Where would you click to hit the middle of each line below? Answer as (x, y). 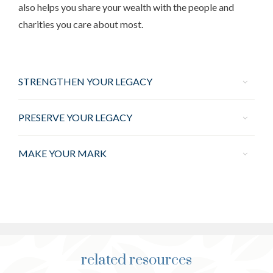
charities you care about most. (81, 24)
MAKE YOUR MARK (62, 153)
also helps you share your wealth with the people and (126, 7)
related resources (136, 260)
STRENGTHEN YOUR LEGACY (85, 81)
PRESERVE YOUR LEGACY (75, 117)
